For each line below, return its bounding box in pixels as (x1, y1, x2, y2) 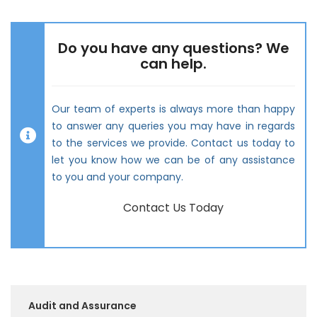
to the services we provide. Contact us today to (52, 136, 295, 151)
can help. (140, 54, 207, 74)
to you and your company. (52, 170, 183, 185)
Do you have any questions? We (57, 38, 289, 59)
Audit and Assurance (28, 298, 137, 313)
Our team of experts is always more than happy (52, 102, 295, 117)
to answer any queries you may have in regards (52, 119, 295, 134)
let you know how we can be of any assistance (52, 153, 295, 168)
